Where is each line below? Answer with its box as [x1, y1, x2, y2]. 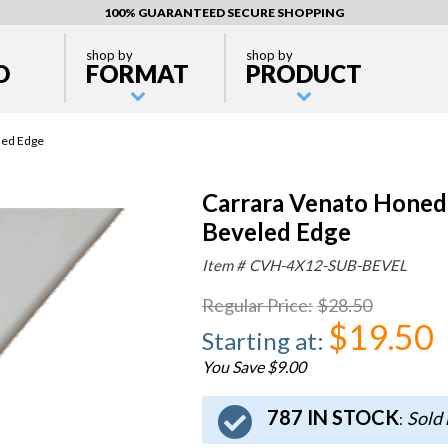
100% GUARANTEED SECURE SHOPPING [104, 5, 344, 20]
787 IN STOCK [267, 405, 399, 430]
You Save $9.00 [202, 357, 306, 376]
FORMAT [86, 59, 189, 88]
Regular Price [202, 294, 308, 316]
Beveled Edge [202, 217, 351, 246]
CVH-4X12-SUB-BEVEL [249, 256, 407, 274]
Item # [202, 256, 245, 274]
